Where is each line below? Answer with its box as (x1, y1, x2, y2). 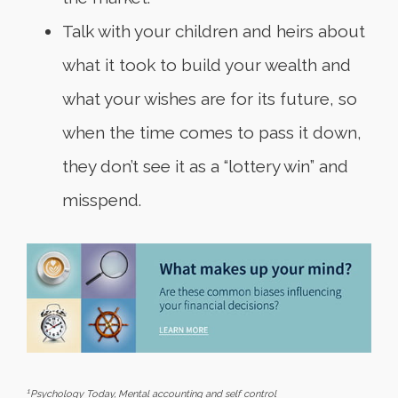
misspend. (62, 190, 141, 211)
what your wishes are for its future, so (62, 89, 357, 109)
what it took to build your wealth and (62, 55, 351, 76)
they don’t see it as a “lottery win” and (62, 156, 348, 177)
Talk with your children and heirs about (62, 21, 365, 42)
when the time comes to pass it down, (62, 123, 362, 143)
